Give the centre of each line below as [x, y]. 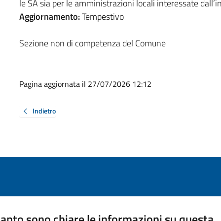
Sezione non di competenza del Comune [92, 43]
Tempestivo [103, 16]
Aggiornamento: [50, 16]
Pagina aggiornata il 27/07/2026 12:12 [85, 84]
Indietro [44, 110]
